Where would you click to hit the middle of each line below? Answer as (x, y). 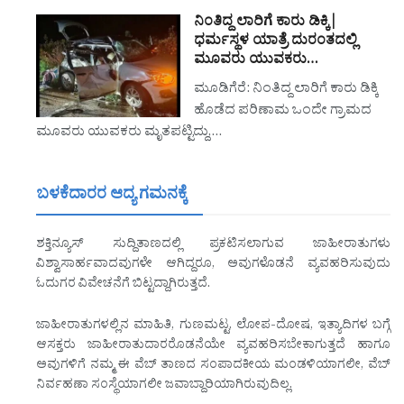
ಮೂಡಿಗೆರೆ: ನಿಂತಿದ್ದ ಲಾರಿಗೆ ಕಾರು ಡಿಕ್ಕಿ (286, 90)
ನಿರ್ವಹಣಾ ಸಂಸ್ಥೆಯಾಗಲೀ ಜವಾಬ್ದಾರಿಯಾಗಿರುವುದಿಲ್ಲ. (164, 387)
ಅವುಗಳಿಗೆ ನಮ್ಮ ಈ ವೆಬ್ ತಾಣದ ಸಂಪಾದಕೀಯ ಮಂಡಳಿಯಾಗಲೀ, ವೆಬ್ (213, 367)
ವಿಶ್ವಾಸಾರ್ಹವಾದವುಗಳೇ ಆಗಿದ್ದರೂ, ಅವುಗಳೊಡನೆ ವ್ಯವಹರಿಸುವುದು (213, 265)
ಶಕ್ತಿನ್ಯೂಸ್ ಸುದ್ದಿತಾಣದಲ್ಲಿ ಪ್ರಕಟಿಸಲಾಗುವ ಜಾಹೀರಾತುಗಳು (213, 245)
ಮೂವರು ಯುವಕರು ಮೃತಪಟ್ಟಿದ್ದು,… (129, 133)
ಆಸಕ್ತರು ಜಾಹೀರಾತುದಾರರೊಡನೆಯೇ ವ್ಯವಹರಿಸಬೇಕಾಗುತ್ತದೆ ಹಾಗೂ (213, 347)
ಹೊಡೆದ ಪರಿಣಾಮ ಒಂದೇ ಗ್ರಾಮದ (283, 112)
